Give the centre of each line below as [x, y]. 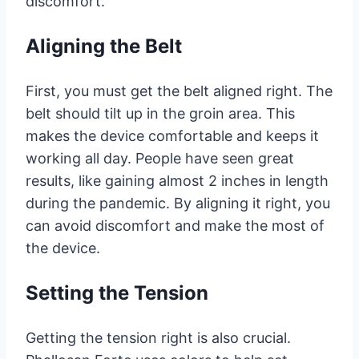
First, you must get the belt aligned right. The [179, 91]
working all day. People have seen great [160, 158]
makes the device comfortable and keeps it [172, 135]
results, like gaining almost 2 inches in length [177, 180]
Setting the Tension [117, 292]
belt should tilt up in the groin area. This [160, 113]
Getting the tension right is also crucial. [158, 337]
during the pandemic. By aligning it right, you [178, 203]
